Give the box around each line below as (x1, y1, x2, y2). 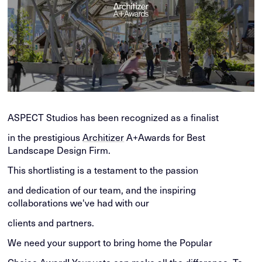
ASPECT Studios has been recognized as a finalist (8, 110, 219, 124)
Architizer (82, 130, 125, 144)
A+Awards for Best (124, 130, 206, 144)
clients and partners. (8, 215, 95, 229)
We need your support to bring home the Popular (8, 235, 213, 249)
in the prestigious (8, 130, 83, 144)
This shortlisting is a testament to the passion (8, 163, 199, 177)
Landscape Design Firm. (8, 143, 111, 157)
